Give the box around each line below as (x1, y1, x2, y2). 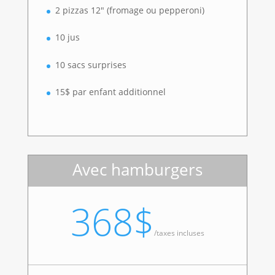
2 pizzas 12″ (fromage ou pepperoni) (55, 4, 204, 17)
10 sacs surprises (55, 58, 126, 71)
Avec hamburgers (72, 158, 203, 181)
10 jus (55, 31, 80, 44)
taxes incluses (156, 228, 204, 239)
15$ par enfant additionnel (55, 86, 166, 98)
